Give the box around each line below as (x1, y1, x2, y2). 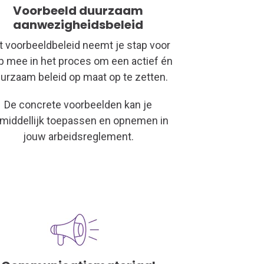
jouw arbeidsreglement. (22, 130, 134, 143)
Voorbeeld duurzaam (13, 2, 144, 19)
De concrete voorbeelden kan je (4, 98, 153, 111)
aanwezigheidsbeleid (13, 16, 144, 33)
